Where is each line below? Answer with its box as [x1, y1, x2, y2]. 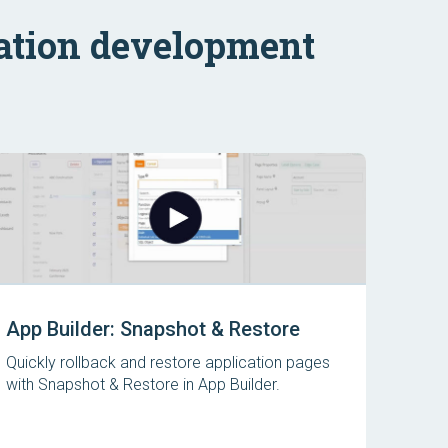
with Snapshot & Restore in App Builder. [5, 375, 280, 394]
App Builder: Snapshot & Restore [5, 317, 300, 341]
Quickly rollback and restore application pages [5, 353, 330, 372]
